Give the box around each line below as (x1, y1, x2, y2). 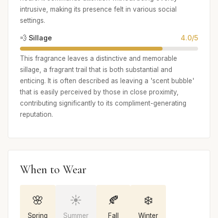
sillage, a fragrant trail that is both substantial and (20, 65, 172, 73)
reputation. (20, 110, 53, 118)
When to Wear (20, 162, 87, 177)
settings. (20, 17, 45, 25)
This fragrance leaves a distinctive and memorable (20, 54, 177, 62)
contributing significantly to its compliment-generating (20, 99, 186, 107)
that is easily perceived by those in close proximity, (20, 88, 179, 96)
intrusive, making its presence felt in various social (20, 5, 177, 14)
